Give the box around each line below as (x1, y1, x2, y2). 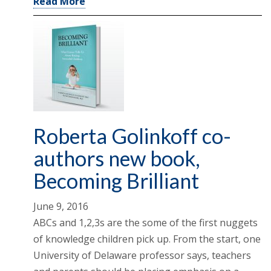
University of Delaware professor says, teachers (33, 249, 251, 263)
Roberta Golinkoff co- (33, 123, 231, 149)
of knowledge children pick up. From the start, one (33, 232, 261, 246)
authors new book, (33, 146, 200, 171)
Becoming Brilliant (33, 168, 199, 194)
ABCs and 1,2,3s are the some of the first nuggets (33, 216, 258, 230)
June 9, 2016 (33, 200, 88, 214)
